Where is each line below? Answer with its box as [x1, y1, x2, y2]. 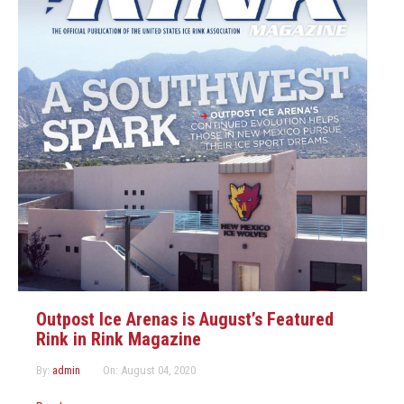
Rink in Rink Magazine [36, 328, 201, 351]
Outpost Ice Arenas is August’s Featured [36, 308, 334, 331]
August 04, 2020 [121, 363, 196, 378]
